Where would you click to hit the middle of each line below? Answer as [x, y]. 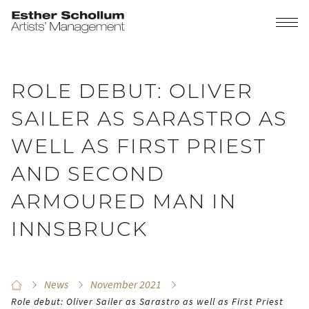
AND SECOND [88, 173]
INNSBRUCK [79, 229]
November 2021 [126, 284]
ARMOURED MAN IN [124, 201]
